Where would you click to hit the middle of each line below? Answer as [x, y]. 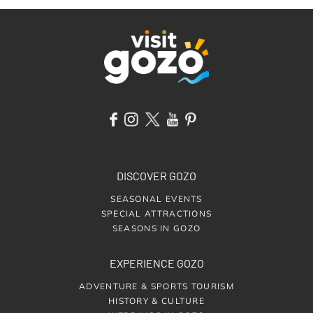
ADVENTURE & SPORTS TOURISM [156, 286]
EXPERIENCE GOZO [156, 263]
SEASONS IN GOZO [156, 228]
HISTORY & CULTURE [156, 300]
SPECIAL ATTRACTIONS [156, 213]
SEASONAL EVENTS [156, 198]
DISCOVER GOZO [156, 175]
